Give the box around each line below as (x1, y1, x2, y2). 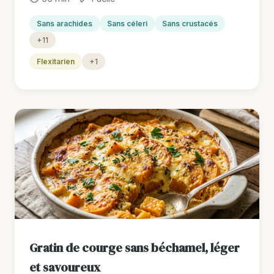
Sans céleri (107, 18, 147, 28)
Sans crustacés (162, 18, 218, 28)
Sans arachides (37, 18, 92, 28)
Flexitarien (37, 56, 75, 66)
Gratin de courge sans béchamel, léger (29, 239, 240, 256)
